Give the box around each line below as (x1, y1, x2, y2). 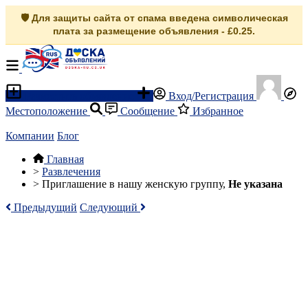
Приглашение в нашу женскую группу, (42, 178, 228, 190)
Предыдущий (11, 201, 77, 213)
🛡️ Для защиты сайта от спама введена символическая (20, 12, 288, 23)
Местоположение (5, 105, 90, 117)
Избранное (190, 105, 243, 117)
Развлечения (42, 166, 100, 177)
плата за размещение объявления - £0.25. (53, 25, 255, 36)
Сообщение (118, 105, 177, 117)
